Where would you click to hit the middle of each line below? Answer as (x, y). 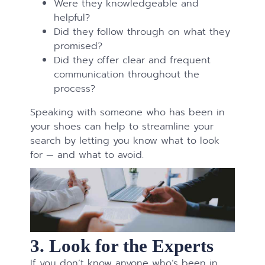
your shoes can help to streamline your (122, 126)
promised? (78, 46)
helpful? (72, 17)
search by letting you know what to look (125, 140)
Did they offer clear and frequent (132, 60)
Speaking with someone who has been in (128, 112)
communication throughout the (127, 74)
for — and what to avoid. (89, 154)
